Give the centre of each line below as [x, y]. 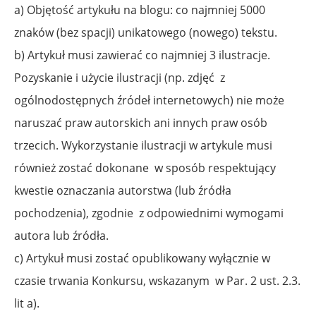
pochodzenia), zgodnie [77, 213]
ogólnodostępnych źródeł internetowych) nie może [149, 100]
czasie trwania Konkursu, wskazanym [115, 280]
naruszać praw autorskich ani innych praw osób [141, 122]
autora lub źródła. [61, 235]
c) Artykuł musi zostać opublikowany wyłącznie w [142, 258]
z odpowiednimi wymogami [211, 213]
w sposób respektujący [215, 168]
